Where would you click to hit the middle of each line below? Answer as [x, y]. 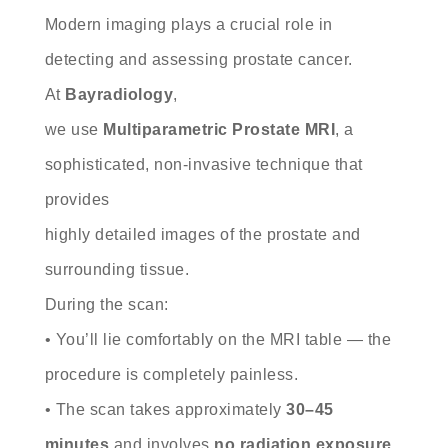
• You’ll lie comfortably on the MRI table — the [218, 340]
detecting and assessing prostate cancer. [198, 60]
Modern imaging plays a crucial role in [188, 25]
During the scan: [106, 305]
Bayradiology [119, 95]
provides [77, 200]
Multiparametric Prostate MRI [219, 130]
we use [74, 130]
